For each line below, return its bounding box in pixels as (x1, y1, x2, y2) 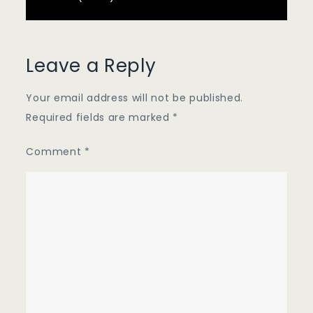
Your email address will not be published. (26, 91, 244, 105)
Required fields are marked (26, 110, 173, 125)
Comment (26, 145, 85, 159)
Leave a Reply (26, 53, 156, 79)
